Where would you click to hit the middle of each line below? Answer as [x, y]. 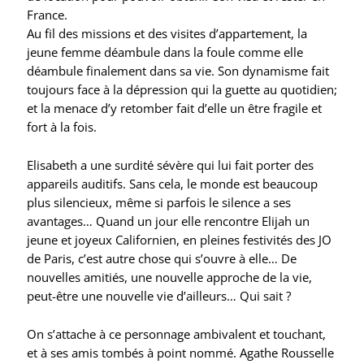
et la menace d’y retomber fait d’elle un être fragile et [174, 108]
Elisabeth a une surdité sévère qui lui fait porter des [170, 165]
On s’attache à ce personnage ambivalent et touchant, [176, 334]
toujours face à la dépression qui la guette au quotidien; [182, 89]
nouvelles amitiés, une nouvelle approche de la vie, [169, 277]
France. [47, 14]
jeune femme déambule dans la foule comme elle [165, 52]
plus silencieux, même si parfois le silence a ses [158, 202]
